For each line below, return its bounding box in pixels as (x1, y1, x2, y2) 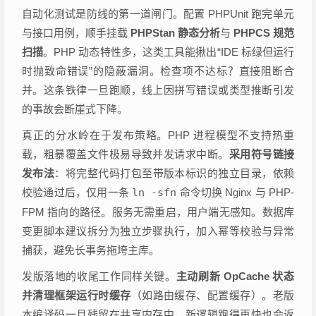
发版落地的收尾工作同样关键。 (22, 270, 176, 282)
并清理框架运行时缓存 (22, 289, 131, 301)
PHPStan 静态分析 (130, 27, 220, 39)
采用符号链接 (229, 148, 295, 160)
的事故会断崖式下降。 (22, 103, 128, 115)
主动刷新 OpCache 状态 (176, 270, 295, 282)
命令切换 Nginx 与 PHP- (176, 186, 295, 198)
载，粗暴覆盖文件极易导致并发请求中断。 (22, 148, 229, 160)
